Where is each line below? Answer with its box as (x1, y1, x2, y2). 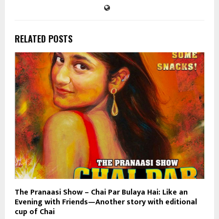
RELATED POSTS (15, 32, 72, 45)
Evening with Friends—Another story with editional (15, 195, 197, 209)
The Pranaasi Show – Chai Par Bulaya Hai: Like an (15, 185, 188, 199)
